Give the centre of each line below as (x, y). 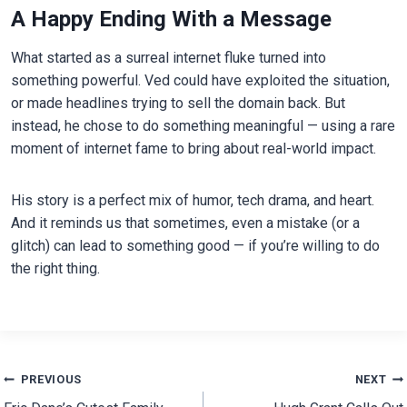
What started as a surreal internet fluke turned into (168, 58)
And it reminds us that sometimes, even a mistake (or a (185, 223)
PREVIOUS (51, 380)
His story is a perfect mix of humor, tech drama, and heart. (192, 201)
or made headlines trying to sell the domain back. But (178, 104)
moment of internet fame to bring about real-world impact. (193, 149)
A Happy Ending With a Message (171, 20)
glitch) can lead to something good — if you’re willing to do (195, 246)
